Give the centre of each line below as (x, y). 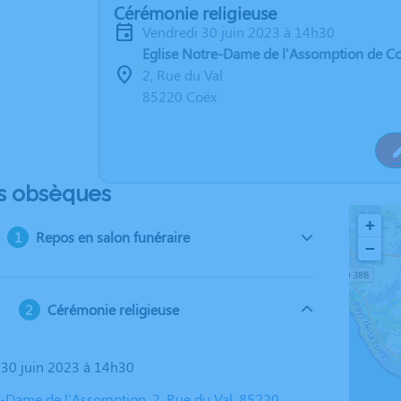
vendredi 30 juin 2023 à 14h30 (243, 32)
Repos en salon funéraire (113, 237)
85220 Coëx (179, 96)
